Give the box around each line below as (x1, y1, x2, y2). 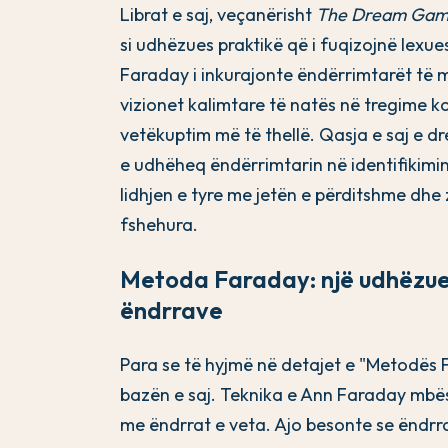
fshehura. (120, 213, 198, 237)
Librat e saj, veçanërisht (120, 3, 316, 27)
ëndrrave (120, 295, 223, 326)
